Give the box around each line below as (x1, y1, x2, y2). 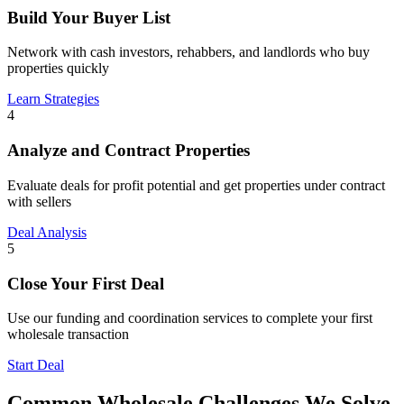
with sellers (7, 193, 71, 209)
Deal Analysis (7, 224, 87, 240)
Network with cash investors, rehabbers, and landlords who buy (7, 44, 370, 60)
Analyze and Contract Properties (7, 141, 250, 161)
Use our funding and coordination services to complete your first (7, 310, 372, 326)
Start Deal (7, 357, 64, 373)
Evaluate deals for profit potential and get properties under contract (7, 177, 385, 193)
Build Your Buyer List (7, 7, 170, 27)
